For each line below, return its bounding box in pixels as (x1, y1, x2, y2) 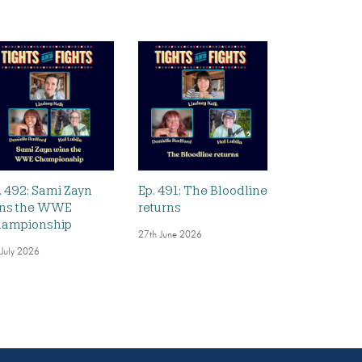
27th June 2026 (138, 230, 202, 241)
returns (138, 200, 181, 216)
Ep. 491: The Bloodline (138, 183, 267, 199)
